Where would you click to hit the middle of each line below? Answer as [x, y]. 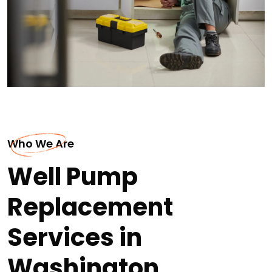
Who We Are [41, 143]
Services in [75, 237]
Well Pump [73, 176]
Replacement [90, 207]
